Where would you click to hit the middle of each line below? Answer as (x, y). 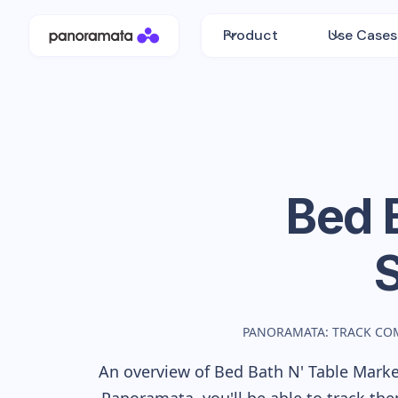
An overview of (156, 371)
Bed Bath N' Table (281, 371)
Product (251, 35)
